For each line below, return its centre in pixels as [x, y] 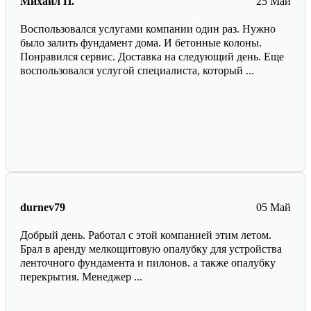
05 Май [274, 208]
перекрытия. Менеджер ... [81, 277]
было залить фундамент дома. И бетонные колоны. [141, 43]
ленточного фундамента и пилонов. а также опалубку [148, 263]
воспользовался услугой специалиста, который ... [137, 71]
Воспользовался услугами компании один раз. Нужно [148, 29]
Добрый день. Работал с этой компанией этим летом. [146, 235]
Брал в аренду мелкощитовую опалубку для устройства [151, 249]
